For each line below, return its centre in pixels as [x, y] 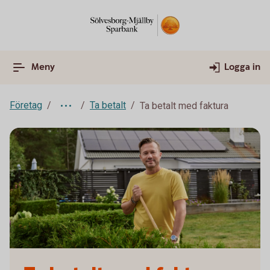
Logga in [242, 67]
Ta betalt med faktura [184, 106]
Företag [26, 105]
